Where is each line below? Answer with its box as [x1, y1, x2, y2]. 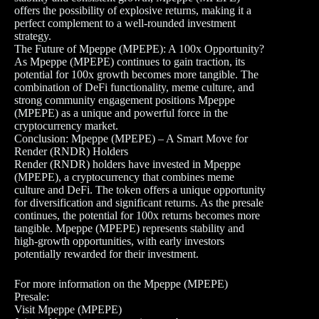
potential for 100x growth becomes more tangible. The [14, 68, 258, 81]
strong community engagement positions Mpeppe [14, 94, 235, 107]
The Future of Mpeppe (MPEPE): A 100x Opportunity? [14, 43, 264, 56]
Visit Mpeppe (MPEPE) [14, 303, 122, 316]
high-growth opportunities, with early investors [14, 235, 224, 248]
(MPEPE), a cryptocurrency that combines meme [14, 171, 234, 184]
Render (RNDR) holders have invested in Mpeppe [14, 158, 241, 171]
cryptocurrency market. [14, 120, 118, 132]
